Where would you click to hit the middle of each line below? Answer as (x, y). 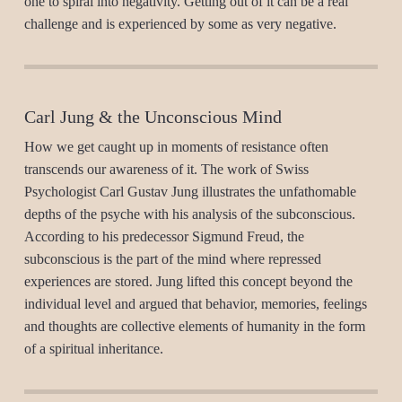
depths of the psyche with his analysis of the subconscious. (189, 214)
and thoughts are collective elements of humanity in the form (194, 326)
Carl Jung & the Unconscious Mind (153, 117)
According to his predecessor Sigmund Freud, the (164, 236)
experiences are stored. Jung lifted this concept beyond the (188, 281)
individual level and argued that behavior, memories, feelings (195, 304)
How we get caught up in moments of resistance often (176, 147)
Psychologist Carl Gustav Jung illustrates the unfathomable (190, 192)
